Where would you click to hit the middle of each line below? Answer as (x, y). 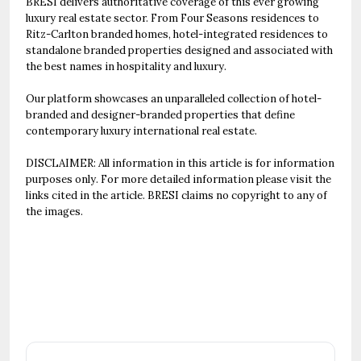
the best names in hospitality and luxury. (127, 66)
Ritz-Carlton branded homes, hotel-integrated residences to (177, 34)
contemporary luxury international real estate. (141, 131)
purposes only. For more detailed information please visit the (178, 179)
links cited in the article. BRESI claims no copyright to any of (176, 195)
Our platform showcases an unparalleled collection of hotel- (174, 99)
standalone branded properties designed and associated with (179, 50)
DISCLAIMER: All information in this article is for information (180, 163)
